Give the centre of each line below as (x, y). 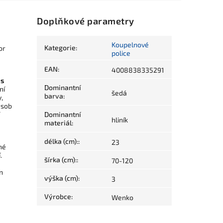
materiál (58, 123)
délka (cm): (61, 141)
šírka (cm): (61, 160)
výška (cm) (61, 178)
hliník (120, 120)
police (121, 53)
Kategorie (60, 48)
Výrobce (58, 197)
